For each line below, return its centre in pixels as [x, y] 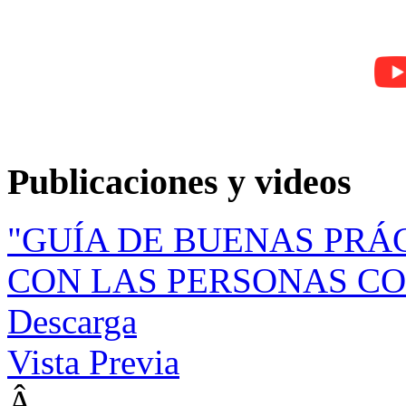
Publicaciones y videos [179, 181]
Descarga [72, 322]
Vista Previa [93, 362]
